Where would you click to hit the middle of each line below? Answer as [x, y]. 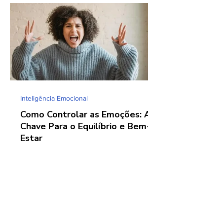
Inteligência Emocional [54, 98]
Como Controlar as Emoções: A [85, 114]
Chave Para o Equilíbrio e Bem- [85, 126]
